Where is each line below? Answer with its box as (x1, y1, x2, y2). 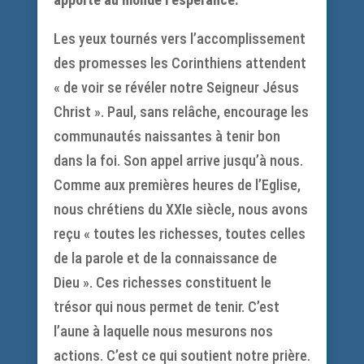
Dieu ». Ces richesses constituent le (53, 274, 271, 291)
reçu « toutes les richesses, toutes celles (53, 225, 305, 242)
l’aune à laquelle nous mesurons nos (53, 323, 273, 340)
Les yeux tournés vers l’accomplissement (53, 30, 305, 47)
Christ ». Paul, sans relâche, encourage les (53, 103, 309, 120)
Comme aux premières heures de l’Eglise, (53, 176, 301, 193)
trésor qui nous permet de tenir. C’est (53, 298, 279, 315)
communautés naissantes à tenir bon (53, 128, 280, 145)
